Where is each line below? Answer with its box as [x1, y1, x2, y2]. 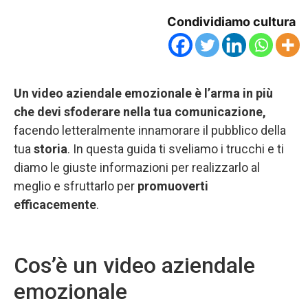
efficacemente [14, 197, 96, 212]
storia [34, 141, 67, 156]
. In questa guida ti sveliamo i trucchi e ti [67, 141, 284, 156]
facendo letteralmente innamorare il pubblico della [14, 122, 286, 137]
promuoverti [137, 178, 208, 193]
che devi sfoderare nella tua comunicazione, [14, 104, 266, 119]
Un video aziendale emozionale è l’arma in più [14, 85, 273, 100]
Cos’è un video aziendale [14, 252, 255, 278]
